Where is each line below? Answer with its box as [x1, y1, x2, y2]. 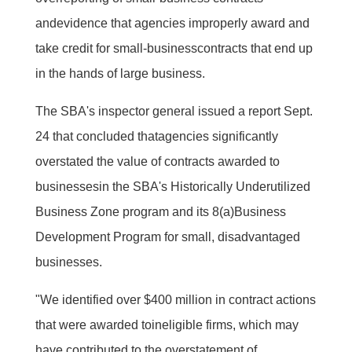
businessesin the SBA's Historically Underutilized [35, 179, 310, 193]
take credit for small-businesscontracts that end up [35, 41, 313, 55]
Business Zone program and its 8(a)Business [35, 204, 286, 218]
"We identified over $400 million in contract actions [35, 292, 316, 306]
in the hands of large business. [35, 66, 205, 80]
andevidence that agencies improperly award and [35, 16, 310, 30]
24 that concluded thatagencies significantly [35, 129, 278, 143]
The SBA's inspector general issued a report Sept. [35, 104, 313, 118]
